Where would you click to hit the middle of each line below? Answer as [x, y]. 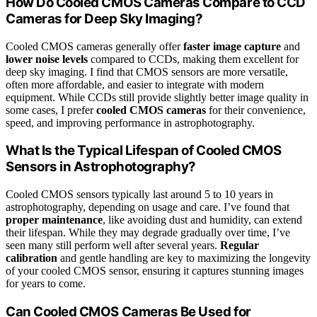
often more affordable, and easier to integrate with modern [135, 84]
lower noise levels [47, 59]
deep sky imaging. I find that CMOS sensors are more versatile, [147, 71]
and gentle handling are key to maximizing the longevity [184, 258]
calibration [31, 258]
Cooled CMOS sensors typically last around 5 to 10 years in [139, 194]
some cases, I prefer [51, 110]
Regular [240, 245]
